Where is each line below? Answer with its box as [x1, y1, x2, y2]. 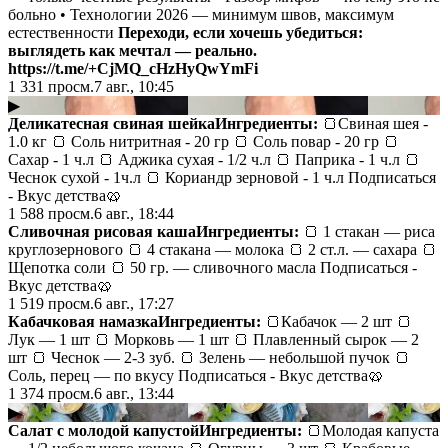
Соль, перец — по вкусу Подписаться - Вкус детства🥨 [8, 366, 384, 384]
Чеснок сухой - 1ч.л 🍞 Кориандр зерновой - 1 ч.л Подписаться [8, 168, 436, 186]
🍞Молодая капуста [302, 421, 439, 439]
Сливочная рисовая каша [8, 222, 196, 240]
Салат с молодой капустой [8, 421, 199, 439]
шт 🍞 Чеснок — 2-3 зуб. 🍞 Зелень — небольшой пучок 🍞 [8, 348, 410, 366]
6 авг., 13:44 [94, 384, 174, 402]
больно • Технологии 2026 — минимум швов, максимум [8, 5, 394, 23]
